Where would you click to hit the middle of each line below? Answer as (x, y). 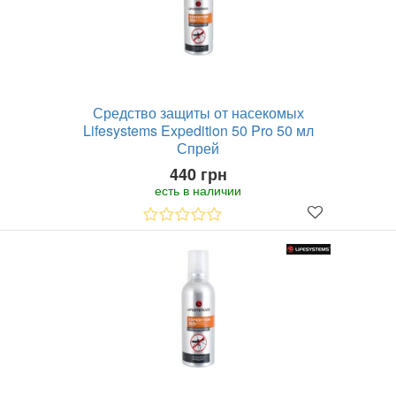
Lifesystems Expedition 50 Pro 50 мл (198, 130)
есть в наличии (198, 190)
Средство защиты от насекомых (198, 113)
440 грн (198, 174)
